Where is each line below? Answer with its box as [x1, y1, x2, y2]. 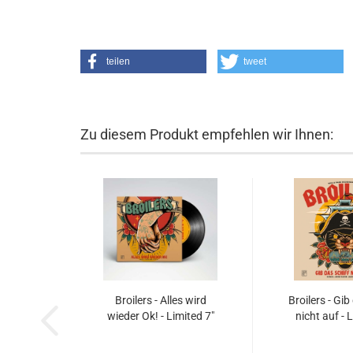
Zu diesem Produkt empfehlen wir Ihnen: [80, 126, 333, 143]
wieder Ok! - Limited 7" [106, 310, 214, 322]
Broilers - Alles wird [114, 294, 206, 307]
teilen [106, 56, 130, 67]
